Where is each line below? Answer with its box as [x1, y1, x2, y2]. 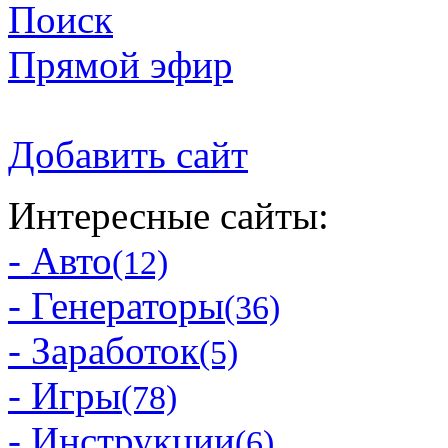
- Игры [8, 374, 121, 418]
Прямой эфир [8, 43, 233, 87]
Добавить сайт [8, 133, 248, 177]
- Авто [8, 239, 112, 283]
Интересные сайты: [8, 194, 329, 238]
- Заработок [8, 329, 199, 373]
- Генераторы [8, 284, 224, 328]
